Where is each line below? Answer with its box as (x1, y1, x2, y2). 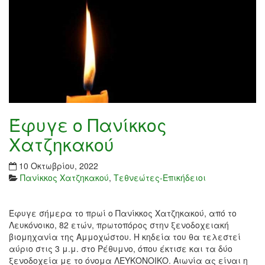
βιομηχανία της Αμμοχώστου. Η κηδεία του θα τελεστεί (9, 231, 241, 243)
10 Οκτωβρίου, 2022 (19, 160, 98, 172)
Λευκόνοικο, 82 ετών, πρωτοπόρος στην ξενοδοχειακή (9, 219, 229, 231)
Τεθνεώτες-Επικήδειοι (114, 172, 206, 184)
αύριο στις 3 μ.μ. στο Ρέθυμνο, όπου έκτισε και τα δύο (9, 243, 232, 255)
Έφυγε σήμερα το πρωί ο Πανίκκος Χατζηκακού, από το (9, 207, 237, 219)
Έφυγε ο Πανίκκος (9, 112, 167, 138)
